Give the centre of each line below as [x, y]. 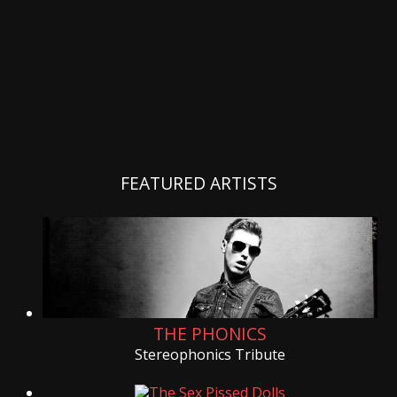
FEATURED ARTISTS [198, 183]
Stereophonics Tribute [210, 355]
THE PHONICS [210, 334]
